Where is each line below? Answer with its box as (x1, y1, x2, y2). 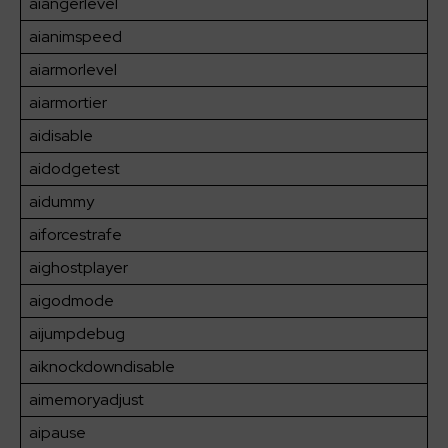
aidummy (29, 191, 94, 213)
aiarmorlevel (29, 59, 117, 81)
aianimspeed (29, 26, 122, 48)
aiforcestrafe (29, 224, 122, 246)
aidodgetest (29, 158, 120, 180)
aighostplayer (29, 257, 128, 279)
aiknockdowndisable (29, 356, 175, 378)
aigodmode (29, 290, 114, 312)
